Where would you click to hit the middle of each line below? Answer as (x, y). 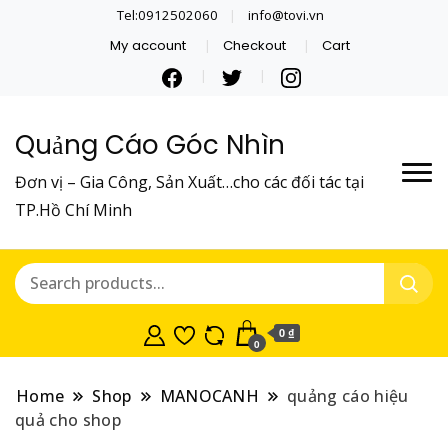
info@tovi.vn (286, 14)
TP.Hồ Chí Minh (73, 209)
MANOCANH (209, 395)
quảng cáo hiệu (348, 395)
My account (148, 45)
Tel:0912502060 (168, 14)
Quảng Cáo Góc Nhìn (150, 144)
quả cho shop (68, 419)
